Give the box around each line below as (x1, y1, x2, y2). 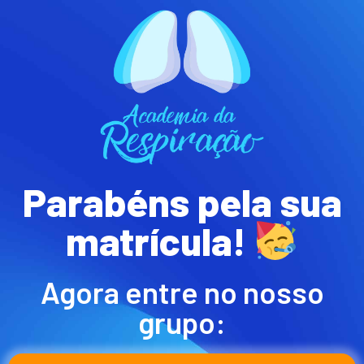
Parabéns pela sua (22, 178, 342, 226)
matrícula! (65, 217, 254, 265)
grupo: (138, 303, 226, 340)
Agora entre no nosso (40, 273, 324, 310)
